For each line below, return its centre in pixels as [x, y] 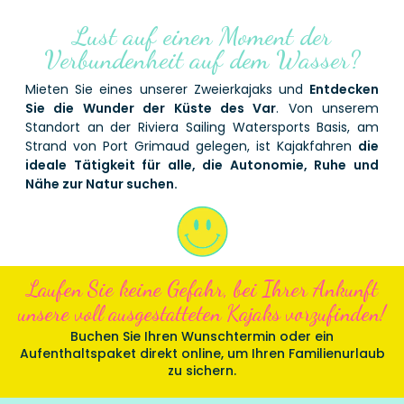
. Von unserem [328, 109]
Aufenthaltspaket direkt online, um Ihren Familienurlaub [202, 354]
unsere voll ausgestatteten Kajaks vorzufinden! [202, 314]
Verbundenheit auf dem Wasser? [202, 60]
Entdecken [344, 90]
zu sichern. [202, 371]
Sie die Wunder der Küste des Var [151, 109]
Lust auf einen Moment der [202, 36]
